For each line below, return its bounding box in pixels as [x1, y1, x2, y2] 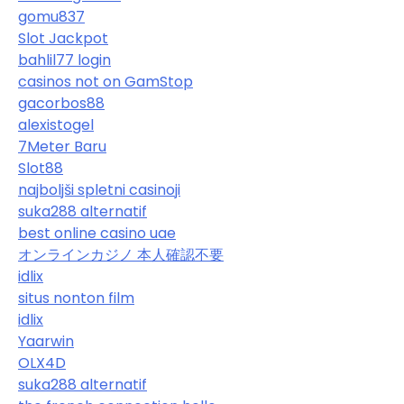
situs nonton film [18, 288, 134, 309]
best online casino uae [18, 223, 176, 244]
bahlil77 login [18, 50, 111, 71]
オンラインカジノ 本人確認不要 [18, 244, 224, 266]
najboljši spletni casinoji [18, 179, 180, 201]
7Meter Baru [18, 136, 106, 158]
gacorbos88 [18, 93, 105, 115]
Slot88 [18, 158, 63, 179]
